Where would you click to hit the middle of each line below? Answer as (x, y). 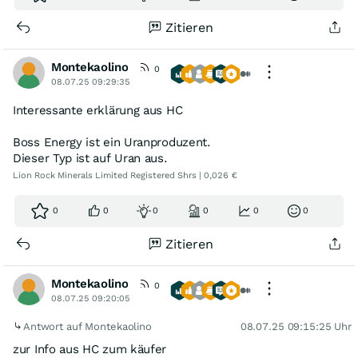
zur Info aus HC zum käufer (90, 349)
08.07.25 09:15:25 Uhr (296, 326)
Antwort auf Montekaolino (89, 326)
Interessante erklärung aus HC (98, 110)
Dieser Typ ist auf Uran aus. (90, 158)
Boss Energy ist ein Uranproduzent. (112, 142)
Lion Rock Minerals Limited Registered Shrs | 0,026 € (125, 175)
